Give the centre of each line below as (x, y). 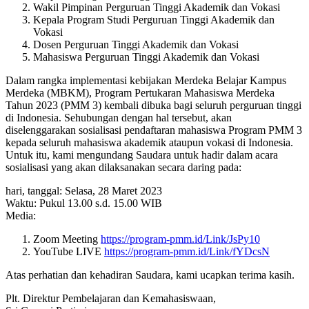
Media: (21, 215)
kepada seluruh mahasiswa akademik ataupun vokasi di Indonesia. (149, 142)
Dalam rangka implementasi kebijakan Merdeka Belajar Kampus (146, 80)
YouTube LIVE (69, 251)
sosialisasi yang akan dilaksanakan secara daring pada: (123, 167)
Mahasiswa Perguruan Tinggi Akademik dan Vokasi (146, 57)
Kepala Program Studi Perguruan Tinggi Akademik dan (154, 19)
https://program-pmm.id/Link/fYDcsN (187, 251)
